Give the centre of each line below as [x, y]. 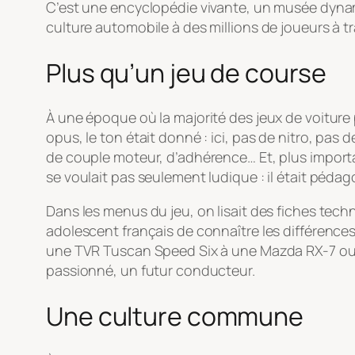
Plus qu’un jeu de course [186, 73]
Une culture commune [175, 316]
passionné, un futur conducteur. [151, 271]
